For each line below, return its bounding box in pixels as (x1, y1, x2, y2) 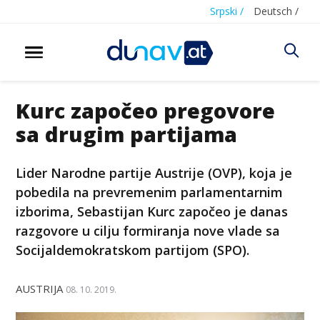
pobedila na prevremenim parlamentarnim (16, 183, 284, 201)
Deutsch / (254, 4, 299, 18)
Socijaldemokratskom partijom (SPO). (16, 241, 250, 259)
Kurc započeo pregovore (16, 96, 276, 124)
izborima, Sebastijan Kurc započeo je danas (16, 202, 289, 220)
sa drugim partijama (16, 119, 238, 148)
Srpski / (210, 4, 244, 18)
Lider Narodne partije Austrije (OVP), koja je (16, 164, 293, 181)
